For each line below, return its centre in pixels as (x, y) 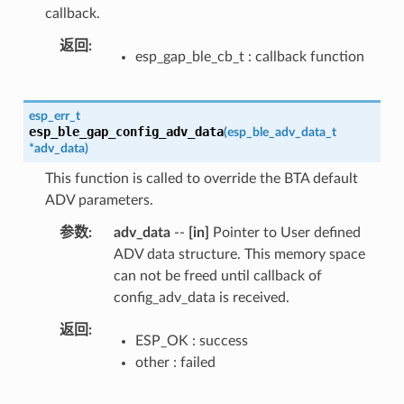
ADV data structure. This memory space (239, 254)
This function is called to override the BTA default (201, 178)
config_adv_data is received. (201, 297)
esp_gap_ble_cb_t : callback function (249, 56)
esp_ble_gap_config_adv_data (126, 131)
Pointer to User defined (285, 232)
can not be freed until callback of (217, 275)
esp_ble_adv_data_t (281, 132)
